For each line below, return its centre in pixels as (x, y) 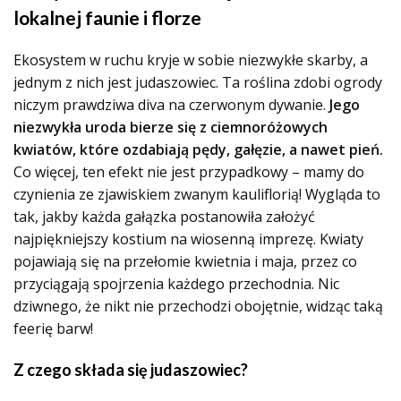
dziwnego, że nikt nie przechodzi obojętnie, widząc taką (198, 306)
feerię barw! (53, 328)
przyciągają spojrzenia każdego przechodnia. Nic (176, 284)
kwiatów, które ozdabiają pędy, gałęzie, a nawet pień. (198, 149)
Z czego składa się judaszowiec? (131, 370)
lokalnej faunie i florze (107, 17)
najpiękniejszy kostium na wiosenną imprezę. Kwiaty (188, 239)
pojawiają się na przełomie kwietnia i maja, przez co (185, 261)
